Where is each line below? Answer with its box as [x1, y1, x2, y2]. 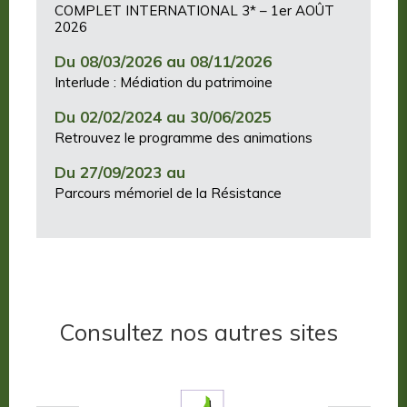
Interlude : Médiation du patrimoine [55, 74, 273, 92]
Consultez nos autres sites [59, 318, 338, 347]
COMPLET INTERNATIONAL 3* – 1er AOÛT [55, 2, 334, 20]
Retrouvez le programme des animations [55, 129, 313, 147]
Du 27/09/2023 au [55, 163, 185, 183]
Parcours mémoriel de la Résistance [55, 184, 282, 203]
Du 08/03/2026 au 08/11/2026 [55, 52, 272, 72]
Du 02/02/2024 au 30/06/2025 [55, 107, 272, 127]
